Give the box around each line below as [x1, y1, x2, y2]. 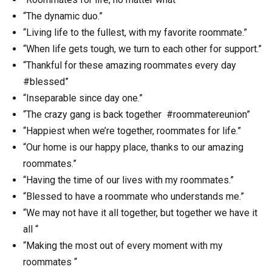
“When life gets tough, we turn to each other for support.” [23, 42, 262, 55]
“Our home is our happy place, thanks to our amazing [23, 141, 243, 153]
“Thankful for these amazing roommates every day [23, 59, 239, 71]
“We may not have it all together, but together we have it [23, 206, 257, 219]
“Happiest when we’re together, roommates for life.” [23, 124, 241, 137]
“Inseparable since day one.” [23, 92, 143, 104]
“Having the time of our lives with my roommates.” [23, 174, 234, 186]
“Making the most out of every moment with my [23, 239, 223, 251]
